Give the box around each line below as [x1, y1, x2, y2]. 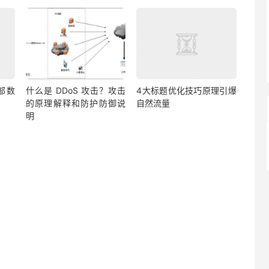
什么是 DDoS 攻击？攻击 [25, 85, 126, 96]
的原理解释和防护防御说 [25, 98, 126, 109]
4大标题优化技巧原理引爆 [136, 85, 237, 96]
